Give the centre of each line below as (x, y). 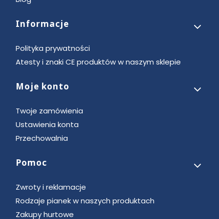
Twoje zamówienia (49, 110)
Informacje (42, 23)
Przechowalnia (42, 138)
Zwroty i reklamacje (51, 187)
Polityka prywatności (53, 48)
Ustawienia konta (47, 124)
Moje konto (43, 86)
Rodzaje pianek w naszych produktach (85, 200)
